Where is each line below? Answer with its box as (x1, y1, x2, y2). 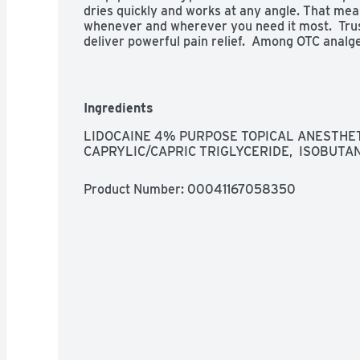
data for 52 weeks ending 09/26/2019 (84, 48, 306, 64)
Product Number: (84, 181, 187, 197)
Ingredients (84, 100, 153, 116)
